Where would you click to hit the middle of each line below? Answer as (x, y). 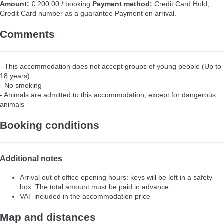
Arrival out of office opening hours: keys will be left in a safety (116, 177)
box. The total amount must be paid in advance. (95, 187)
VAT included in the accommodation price (85, 196)
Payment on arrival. (146, 13)
